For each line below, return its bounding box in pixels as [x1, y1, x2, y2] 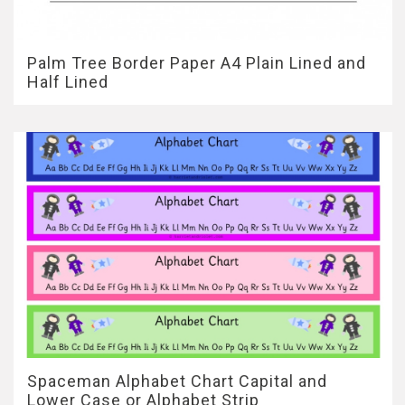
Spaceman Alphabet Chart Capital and [27, 372, 327, 391]
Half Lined [27, 72, 108, 91]
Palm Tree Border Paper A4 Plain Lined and [27, 53, 366, 72]
